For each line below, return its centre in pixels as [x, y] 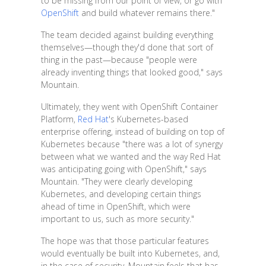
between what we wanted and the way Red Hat [131, 156]
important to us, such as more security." [117, 218]
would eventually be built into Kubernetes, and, [130, 253]
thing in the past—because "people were [119, 59]
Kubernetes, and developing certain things [121, 194]
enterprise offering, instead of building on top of [132, 131]
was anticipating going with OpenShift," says [123, 169]
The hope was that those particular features [125, 240]
